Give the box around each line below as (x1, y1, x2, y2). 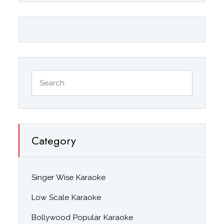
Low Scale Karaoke (31, 192, 101, 202)
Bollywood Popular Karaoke (31, 212, 133, 222)
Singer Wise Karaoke (31, 172, 106, 182)
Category (31, 132, 76, 148)
